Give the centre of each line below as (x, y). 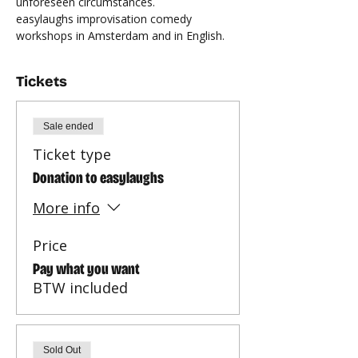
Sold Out (62, 350)
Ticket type (72, 154)
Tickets (42, 82)
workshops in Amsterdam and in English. (120, 36)
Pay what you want (86, 268)
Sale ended (68, 126)
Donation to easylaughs (98, 177)
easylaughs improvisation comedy (105, 19)
